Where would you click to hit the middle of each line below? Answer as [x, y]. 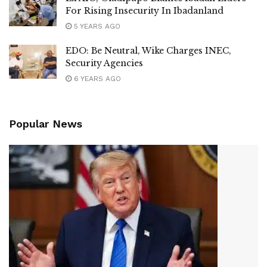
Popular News [46, 123]
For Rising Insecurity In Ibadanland [145, 10]
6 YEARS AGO [96, 78]
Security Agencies [104, 63]
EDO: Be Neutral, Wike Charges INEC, [148, 50]
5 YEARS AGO [96, 26]
